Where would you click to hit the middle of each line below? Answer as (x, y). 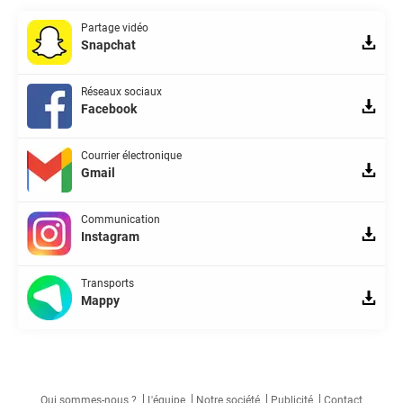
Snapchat (108, 45)
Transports (107, 283)
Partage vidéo (115, 27)
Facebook (109, 108)
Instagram (110, 236)
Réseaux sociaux (121, 91)
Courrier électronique (131, 155)
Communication (121, 219)
